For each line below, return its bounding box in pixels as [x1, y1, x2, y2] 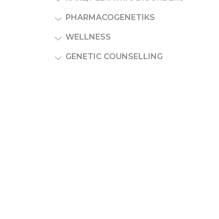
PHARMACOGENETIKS [66, 13, 155, 22]
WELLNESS [66, 32, 111, 42]
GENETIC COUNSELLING [66, 52, 163, 61]
